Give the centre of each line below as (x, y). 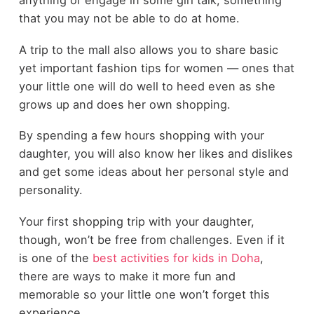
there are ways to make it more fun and (127, 276)
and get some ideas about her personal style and (153, 172)
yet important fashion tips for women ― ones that (156, 68)
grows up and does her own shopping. (124, 104)
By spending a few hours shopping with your (141, 136)
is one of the (55, 258)
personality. (50, 190)
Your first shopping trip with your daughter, (136, 221)
